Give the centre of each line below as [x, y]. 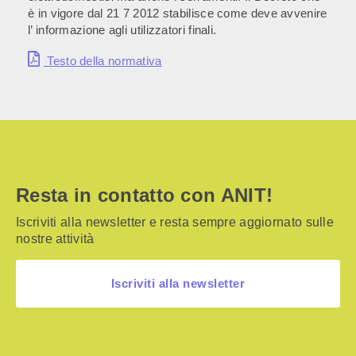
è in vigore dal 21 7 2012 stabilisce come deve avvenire [178, 13]
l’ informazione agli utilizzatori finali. [122, 30]
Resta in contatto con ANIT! [145, 195]
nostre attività [55, 238]
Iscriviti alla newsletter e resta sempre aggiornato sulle [175, 222]
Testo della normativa [103, 60]
